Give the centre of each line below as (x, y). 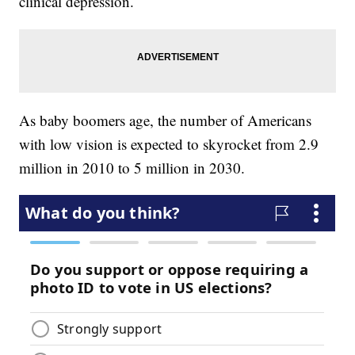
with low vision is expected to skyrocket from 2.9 (169, 144)
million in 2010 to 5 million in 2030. (132, 168)
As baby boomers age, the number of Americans (166, 120)
